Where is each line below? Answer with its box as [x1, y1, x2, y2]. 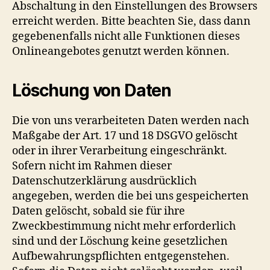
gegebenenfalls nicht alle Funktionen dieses [12, 29, 240, 43]
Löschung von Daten [12, 80, 172, 101]
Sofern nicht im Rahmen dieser [12, 159, 172, 173]
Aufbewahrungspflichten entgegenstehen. [12, 249, 230, 263]
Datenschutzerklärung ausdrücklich [12, 174, 196, 188]
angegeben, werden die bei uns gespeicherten [12, 189, 249, 203]
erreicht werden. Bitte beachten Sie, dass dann [12, 14, 251, 28]
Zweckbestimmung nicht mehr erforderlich [12, 219, 236, 233]
